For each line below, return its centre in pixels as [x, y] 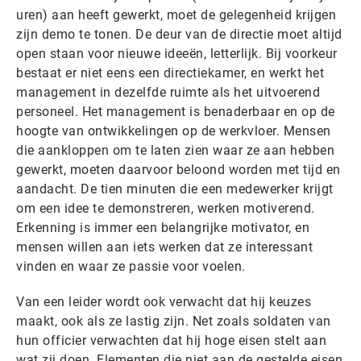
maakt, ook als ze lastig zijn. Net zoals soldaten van [174, 321]
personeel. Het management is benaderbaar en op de [176, 112]
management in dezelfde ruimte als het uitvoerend [168, 92]
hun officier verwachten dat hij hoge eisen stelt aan [171, 340]
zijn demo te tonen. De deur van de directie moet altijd [179, 34]
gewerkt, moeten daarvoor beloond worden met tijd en [178, 170]
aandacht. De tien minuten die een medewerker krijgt [175, 189]
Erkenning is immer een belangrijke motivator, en [163, 228]
